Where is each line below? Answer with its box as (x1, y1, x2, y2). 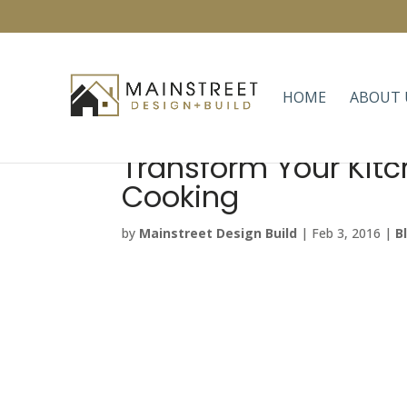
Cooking (122, 176, 240, 217)
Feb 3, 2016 (312, 224, 382, 242)
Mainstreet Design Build (139, 224, 298, 242)
